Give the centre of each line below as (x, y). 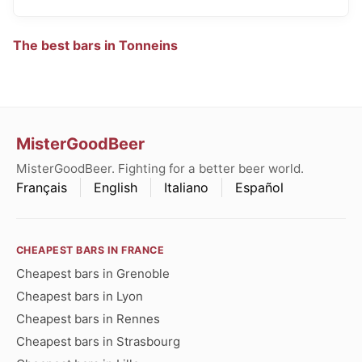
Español (259, 187)
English (116, 187)
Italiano (186, 187)
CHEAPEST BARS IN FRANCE (90, 250)
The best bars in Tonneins (95, 45)
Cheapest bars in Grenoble (93, 273)
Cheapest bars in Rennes (88, 318)
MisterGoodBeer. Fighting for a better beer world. (160, 168)
